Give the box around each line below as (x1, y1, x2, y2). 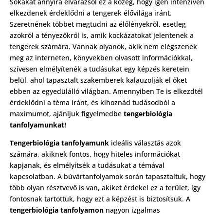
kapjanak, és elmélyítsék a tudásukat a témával (10, 161, 164, 170)
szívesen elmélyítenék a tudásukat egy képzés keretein (10, 64, 189, 73)
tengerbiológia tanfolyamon (10, 205, 104, 215)
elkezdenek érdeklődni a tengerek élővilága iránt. (10, 8, 172, 18)
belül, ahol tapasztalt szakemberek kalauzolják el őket (10, 75, 187, 85)
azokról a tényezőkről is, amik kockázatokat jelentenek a (10, 31, 194, 40)
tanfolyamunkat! (10, 120, 66, 129)
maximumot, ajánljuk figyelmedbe (10, 109, 124, 118)
